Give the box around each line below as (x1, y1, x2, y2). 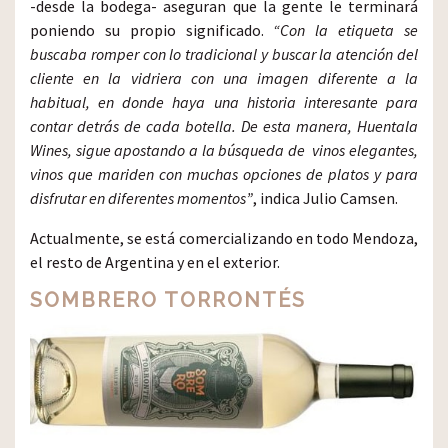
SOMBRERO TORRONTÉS (30, 288, 306, 312)
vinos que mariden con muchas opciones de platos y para (30, 164, 418, 184)
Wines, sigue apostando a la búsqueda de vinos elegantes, (30, 140, 418, 160)
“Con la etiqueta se (273, 20, 419, 40)
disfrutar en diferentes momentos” (30, 188, 253, 208)
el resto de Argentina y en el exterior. (30, 252, 280, 272)
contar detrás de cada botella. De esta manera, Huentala (30, 116, 418, 136)
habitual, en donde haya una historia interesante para (30, 92, 418, 112)
